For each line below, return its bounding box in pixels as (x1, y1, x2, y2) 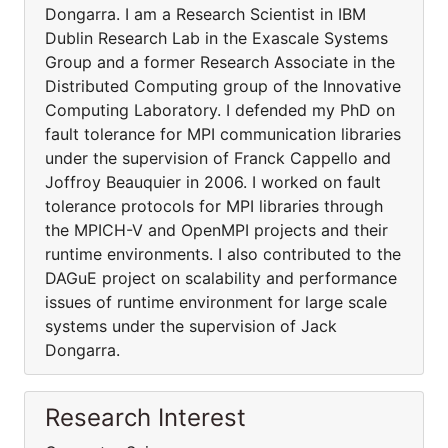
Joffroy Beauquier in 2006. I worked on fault (45, 172, 381, 192)
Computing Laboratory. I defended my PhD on (45, 100, 395, 120)
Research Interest (45, 403, 246, 432)
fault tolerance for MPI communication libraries (45, 124, 401, 144)
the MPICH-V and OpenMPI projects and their (45, 220, 388, 240)
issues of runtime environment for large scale (45, 292, 387, 312)
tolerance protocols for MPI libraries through (45, 196, 383, 216)
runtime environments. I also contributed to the (45, 244, 401, 264)
